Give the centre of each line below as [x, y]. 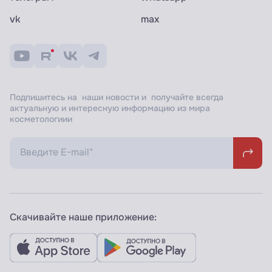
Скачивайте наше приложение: [83, 217]
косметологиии [41, 119]
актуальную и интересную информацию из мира [110, 108]
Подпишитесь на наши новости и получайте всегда [117, 97]
